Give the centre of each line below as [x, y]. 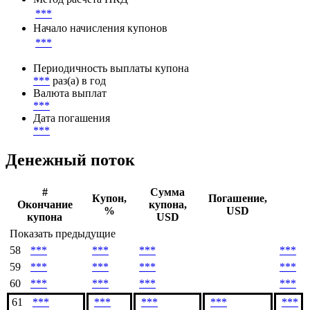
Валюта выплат [70, 93]
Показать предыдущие [63, 234]
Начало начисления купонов [100, 28]
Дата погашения [72, 118]
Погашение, [238, 199]
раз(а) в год [79, 81]
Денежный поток [70, 160]
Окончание [45, 205]
